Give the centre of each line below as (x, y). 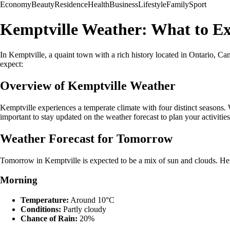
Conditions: (41, 209)
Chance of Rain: (49, 218)
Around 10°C (92, 200)
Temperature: (45, 200)
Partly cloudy (84, 209)
